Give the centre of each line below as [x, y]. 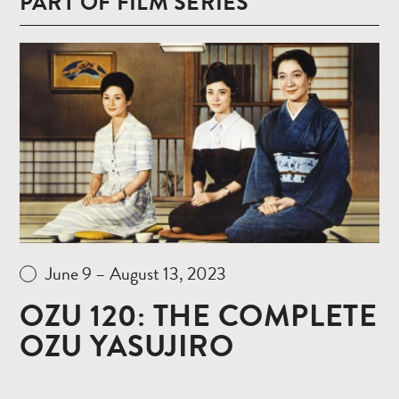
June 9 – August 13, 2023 [136, 273]
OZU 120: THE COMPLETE [199, 316]
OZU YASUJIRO [127, 346]
